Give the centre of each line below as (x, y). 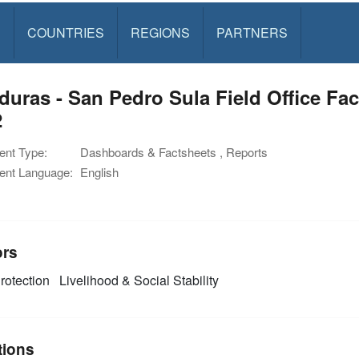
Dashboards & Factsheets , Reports (174, 152)
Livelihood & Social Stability (138, 280)
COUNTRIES (65, 32)
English (99, 172)
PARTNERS (252, 32)
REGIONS (160, 32)
